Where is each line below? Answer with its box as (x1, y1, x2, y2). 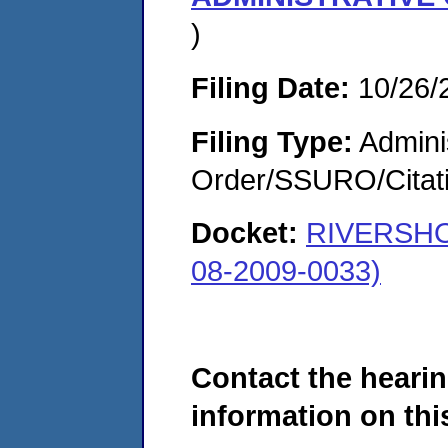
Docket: (191, 216, 306, 250)
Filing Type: (191, 124, 353, 158)
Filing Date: (191, 70, 350, 104)
